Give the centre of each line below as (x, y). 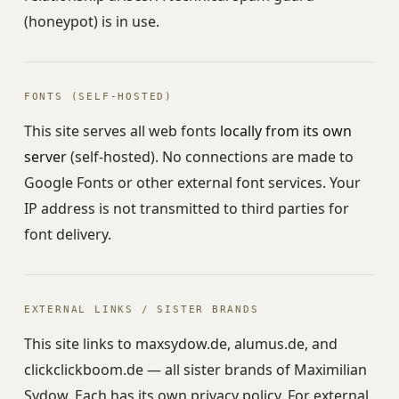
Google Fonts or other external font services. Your (192, 183)
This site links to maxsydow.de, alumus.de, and (180, 344)
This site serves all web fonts (122, 131)
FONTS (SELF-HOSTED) (98, 97)
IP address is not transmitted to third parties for (186, 208)
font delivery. (67, 234)
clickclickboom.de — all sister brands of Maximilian (195, 370)
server (45, 157)
